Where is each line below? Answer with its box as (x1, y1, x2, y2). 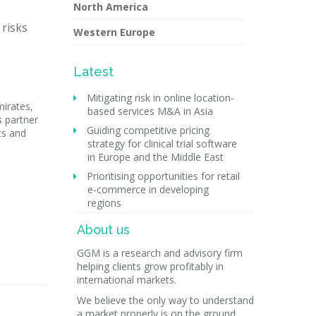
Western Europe (73, 25, 155, 39)
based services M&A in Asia (87, 104, 213, 118)
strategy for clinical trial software (87, 137, 237, 150)
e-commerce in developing (87, 183, 209, 196)
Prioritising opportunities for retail (83, 169, 240, 183)
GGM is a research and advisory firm (76, 246, 243, 260)
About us (76, 222, 130, 237)
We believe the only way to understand (76, 293, 254, 307)
